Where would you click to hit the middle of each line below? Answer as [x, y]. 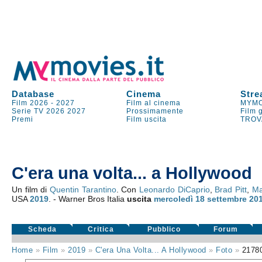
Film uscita [147, 119]
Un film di [31, 189]
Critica [101, 229]
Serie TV [28, 111]
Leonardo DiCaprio [175, 189]
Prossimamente [155, 111]
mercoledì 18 [180, 199]
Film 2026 [30, 103]
